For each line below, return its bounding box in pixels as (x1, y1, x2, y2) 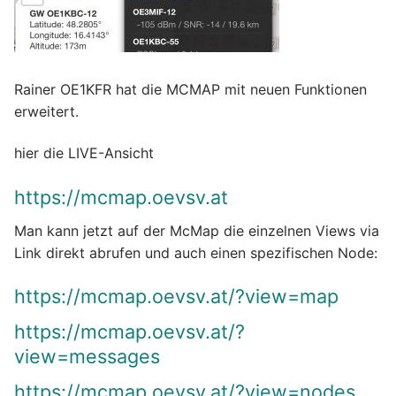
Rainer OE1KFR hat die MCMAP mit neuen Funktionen (14, 80, 367, 98)
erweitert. (14, 102, 79, 120)
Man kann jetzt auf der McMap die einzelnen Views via (14, 221, 379, 240)
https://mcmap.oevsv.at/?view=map (14, 285, 339, 308)
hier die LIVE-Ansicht (14, 144, 154, 163)
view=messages (14, 344, 160, 368)
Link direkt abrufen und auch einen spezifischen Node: (14, 243, 377, 262)
